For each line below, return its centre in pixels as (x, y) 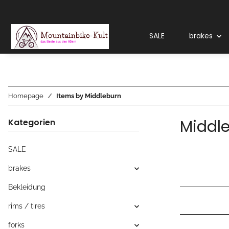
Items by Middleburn (89, 96)
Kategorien (32, 123)
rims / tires (27, 206)
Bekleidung (27, 187)
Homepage (26, 96)
